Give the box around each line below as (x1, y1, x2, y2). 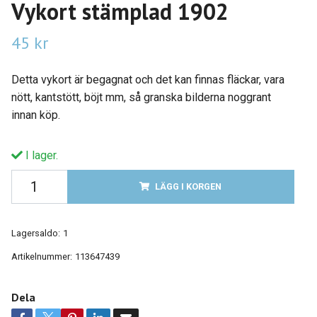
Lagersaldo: (11, 227, 60, 238)
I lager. (22, 148, 58, 162)
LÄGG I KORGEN (155, 180, 222, 192)
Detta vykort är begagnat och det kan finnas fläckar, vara (11, 72, 284, 86)
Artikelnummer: (11, 250, 72, 262)
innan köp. (11, 108, 60, 122)
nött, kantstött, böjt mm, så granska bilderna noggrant (11, 90, 271, 104)
